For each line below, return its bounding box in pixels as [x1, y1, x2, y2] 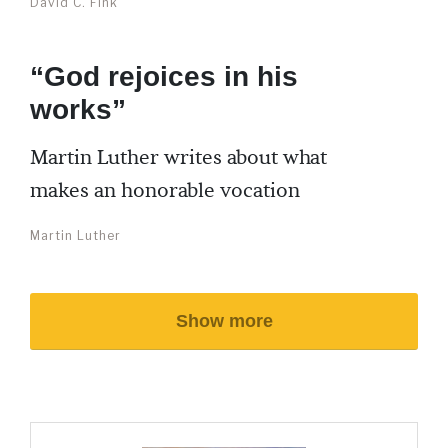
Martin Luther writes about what [30, 145, 327, 171]
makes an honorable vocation [30, 178, 300, 204]
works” [30, 94, 126, 125]
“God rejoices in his [30, 61, 298, 92]
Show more [175, 311, 273, 331]
